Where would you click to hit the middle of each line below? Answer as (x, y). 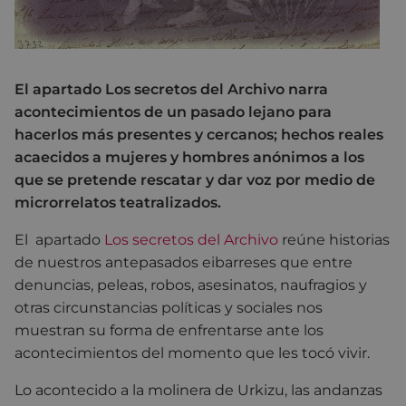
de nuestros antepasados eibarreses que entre (184, 263)
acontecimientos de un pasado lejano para (173, 112)
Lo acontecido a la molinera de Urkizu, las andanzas (198, 391)
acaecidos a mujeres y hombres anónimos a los (189, 158)
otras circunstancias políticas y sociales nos (169, 308)
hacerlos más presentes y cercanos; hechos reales (199, 135)
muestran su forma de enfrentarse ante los (169, 331)
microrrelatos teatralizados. (118, 203)
